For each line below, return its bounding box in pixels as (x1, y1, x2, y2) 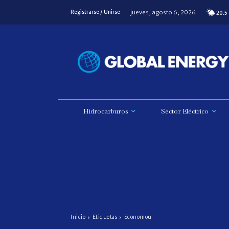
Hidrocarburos (83, 107, 128, 116)
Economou (124, 214, 152, 221)
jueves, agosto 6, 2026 (130, 8, 196, 16)
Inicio (71, 214, 85, 221)
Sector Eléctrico (161, 107, 209, 116)
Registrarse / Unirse (71, 9, 120, 15)
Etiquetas (92, 214, 117, 221)
